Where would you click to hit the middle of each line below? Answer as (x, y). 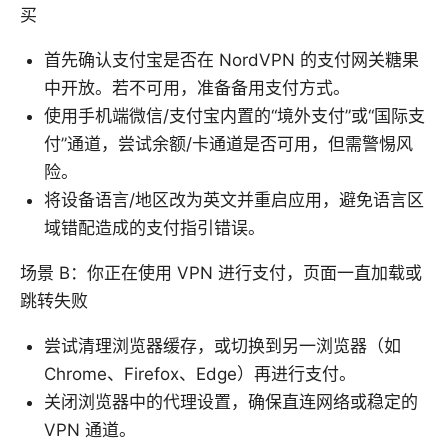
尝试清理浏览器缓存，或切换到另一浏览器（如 (222, 345)
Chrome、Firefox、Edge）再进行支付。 (200, 373)
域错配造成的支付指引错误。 (154, 227)
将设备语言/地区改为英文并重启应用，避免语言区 (234, 199)
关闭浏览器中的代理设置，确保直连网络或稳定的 (231, 401)
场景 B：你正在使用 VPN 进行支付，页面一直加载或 (221, 272)
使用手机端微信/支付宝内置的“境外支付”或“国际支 (234, 115)
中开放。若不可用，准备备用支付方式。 (197, 87)
